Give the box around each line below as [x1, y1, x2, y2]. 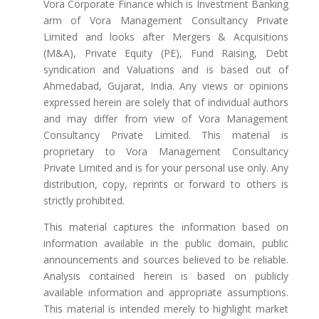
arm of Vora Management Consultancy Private [43, 14, 289, 28]
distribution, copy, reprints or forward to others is [43, 177, 289, 192]
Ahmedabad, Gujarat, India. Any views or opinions [43, 79, 289, 93]
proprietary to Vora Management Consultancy [43, 145, 289, 159]
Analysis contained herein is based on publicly [43, 269, 289, 283]
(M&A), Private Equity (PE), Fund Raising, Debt [43, 46, 289, 61]
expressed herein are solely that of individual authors [43, 95, 289, 110]
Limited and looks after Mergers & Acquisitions [43, 30, 289, 44]
